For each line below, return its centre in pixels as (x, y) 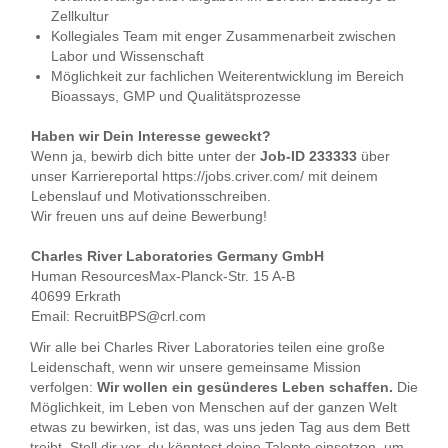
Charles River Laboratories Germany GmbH (177, 256)
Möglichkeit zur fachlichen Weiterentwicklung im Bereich (227, 76)
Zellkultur (80, 16)
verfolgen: (63, 387)
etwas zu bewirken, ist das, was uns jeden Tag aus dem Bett (220, 427)
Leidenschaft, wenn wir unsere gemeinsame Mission (195, 367)
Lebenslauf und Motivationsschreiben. (151, 196)
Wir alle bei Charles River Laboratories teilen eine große (207, 347)
